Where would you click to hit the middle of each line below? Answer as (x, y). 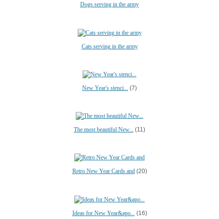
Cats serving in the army (109, 46)
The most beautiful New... (104, 130)
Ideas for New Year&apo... (103, 213)
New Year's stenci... (105, 88)
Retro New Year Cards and (103, 171)
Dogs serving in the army (109, 5)
